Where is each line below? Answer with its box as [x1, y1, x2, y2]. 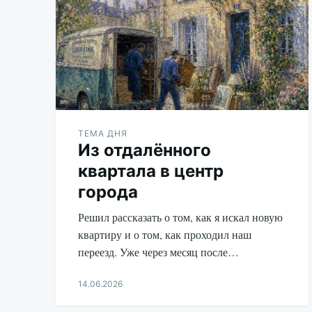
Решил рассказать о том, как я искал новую [78, 209, 283, 224]
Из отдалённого [78, 139, 211, 160]
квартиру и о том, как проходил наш [78, 226, 251, 242]
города [78, 181, 138, 202]
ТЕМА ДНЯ [78, 127, 127, 139]
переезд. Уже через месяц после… [78, 244, 239, 259]
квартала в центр [78, 160, 224, 181]
